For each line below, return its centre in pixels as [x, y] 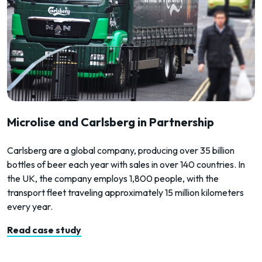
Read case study [44, 230]
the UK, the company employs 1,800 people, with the [113, 179]
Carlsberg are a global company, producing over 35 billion [121, 151]
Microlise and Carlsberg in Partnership [111, 122]
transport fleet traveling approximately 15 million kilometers [125, 193]
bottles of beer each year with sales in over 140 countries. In [126, 165]
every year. [30, 207]
